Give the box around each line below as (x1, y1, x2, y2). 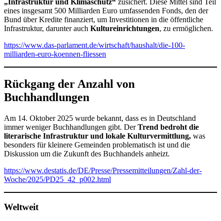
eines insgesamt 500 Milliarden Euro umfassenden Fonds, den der (4, 6, 208, 15)
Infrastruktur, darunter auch (4, 24, 90, 33)
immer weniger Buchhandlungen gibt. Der (4, 122, 138, 131)
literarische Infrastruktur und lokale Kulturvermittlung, (4, 131, 191, 140)
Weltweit (4, 202, 38, 213)
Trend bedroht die (138, 122, 199, 131)
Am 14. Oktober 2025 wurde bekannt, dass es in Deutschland (4, 113, 196, 122)
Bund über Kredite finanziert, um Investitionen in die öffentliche (4, 15, 203, 24)
